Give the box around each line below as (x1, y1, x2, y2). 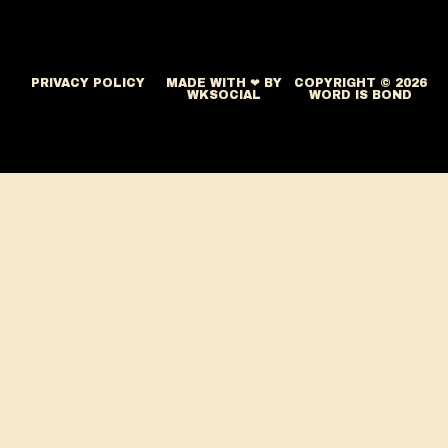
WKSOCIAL (187, 88, 261, 102)
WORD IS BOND (308, 88, 412, 102)
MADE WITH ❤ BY (166, 76, 282, 90)
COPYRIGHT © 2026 (293, 76, 427, 90)
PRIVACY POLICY (31, 76, 145, 90)
